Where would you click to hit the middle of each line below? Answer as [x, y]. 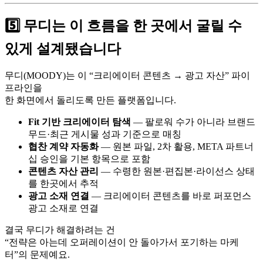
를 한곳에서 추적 [63, 184]
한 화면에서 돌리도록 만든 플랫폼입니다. [90, 100]
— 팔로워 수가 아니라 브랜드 [193, 122]
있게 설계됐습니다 [63, 49]
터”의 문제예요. [37, 255]
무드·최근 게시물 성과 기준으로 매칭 [105, 134]
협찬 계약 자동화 [63, 147]
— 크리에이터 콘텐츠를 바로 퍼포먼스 [170, 196]
